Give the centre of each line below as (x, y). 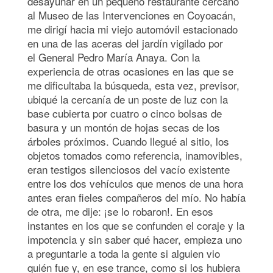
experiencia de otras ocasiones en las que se (130, 71)
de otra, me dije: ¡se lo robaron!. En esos (120, 211)
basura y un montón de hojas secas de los (124, 127)
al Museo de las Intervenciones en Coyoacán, (132, 15)
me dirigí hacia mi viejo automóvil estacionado (133, 29)
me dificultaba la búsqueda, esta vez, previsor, (133, 85)
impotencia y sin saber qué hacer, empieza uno (135, 239)
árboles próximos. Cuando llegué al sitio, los (128, 141)
